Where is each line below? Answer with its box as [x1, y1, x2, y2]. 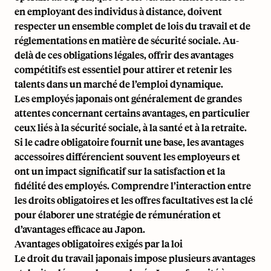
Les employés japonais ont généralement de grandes [15, 92, 242, 105]
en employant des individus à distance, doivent [15, 5, 222, 18]
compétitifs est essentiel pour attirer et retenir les [15, 63, 232, 76]
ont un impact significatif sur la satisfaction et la [15, 165, 225, 177]
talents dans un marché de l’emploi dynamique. [15, 77, 223, 90]
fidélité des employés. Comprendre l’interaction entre [15, 179, 251, 192]
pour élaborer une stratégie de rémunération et [15, 208, 221, 221]
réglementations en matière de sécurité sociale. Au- [15, 34, 239, 47]
